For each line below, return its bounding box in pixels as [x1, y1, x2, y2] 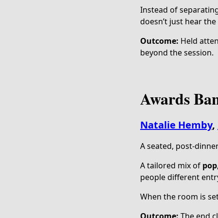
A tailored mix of [140, 160, 202, 171]
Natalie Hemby [140, 118, 212, 131]
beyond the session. [140, 47, 214, 58]
